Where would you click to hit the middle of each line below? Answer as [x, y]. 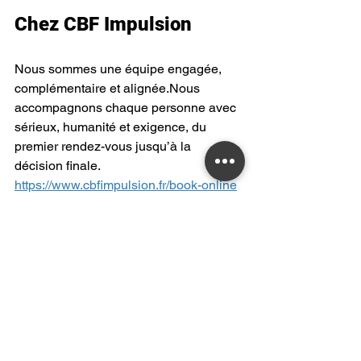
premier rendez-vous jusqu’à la [104, 146]
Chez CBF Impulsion [103, 24]
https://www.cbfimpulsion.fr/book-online [126, 185]
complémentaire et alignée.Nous [109, 88]
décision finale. [58, 165]
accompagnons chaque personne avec [127, 107]
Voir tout [237, 332]
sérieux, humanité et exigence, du [112, 127]
